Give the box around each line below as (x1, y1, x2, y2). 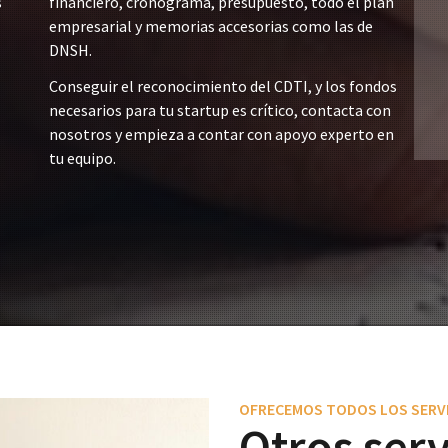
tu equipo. (49, 148, 116, 168)
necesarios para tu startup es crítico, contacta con (49, 100, 391, 120)
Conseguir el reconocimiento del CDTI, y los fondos (49, 76, 397, 96)
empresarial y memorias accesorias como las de (49, 16, 373, 36)
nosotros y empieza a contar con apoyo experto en (49, 124, 394, 144)
